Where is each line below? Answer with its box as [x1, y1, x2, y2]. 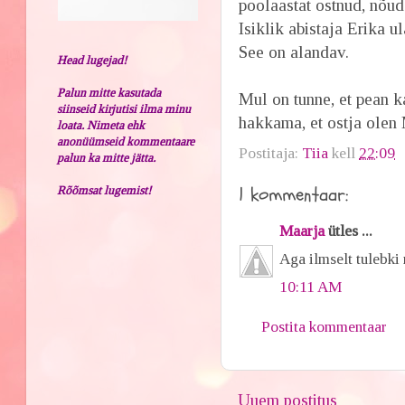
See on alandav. [239, 42, 350, 61]
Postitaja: [239, 144, 303, 162]
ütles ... [325, 222, 373, 240]
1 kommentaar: [239, 181, 349, 208]
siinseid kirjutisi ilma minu [57, 101, 192, 116]
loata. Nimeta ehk [57, 118, 146, 132]
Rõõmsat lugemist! [57, 183, 152, 197]
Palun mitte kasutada [57, 85, 162, 99]
